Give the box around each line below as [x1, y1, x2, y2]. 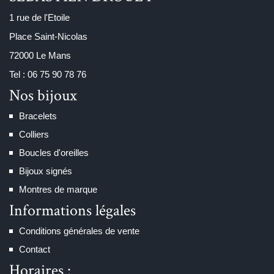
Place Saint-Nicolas [9, 31, 87, 42]
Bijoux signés [19, 165, 72, 176]
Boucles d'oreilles [19, 147, 89, 158]
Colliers [19, 128, 49, 139]
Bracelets [19, 110, 57, 121]
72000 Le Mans [9, 50, 71, 61]
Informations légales [9, 199, 136, 221]
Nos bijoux [9, 84, 77, 106]
